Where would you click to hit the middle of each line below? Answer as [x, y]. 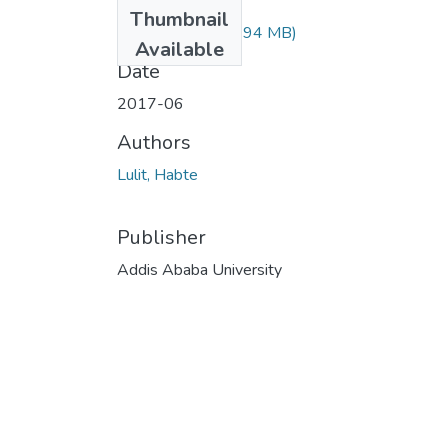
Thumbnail [179, 19]
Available [179, 49]
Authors [154, 142]
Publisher [161, 237]
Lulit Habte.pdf [169, 32]
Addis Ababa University [199, 269]
